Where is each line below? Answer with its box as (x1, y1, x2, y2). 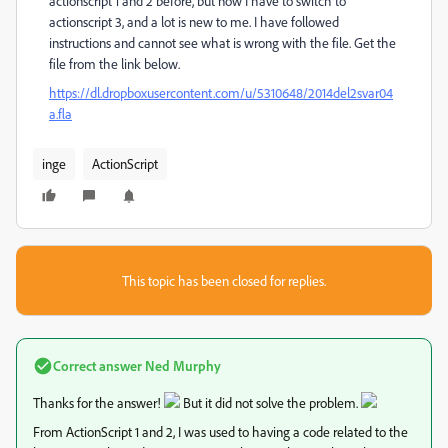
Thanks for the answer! (33, 394, 164, 411)
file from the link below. (49, 55, 180, 72)
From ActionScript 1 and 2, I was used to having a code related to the (33, 423, 408, 440)
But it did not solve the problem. (180, 394, 361, 411)
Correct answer (53, 357, 142, 374)
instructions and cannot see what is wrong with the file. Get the (49, 34, 396, 51)
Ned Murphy (142, 357, 221, 374)
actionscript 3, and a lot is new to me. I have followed (49, 13, 339, 30)
